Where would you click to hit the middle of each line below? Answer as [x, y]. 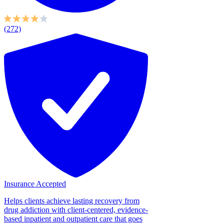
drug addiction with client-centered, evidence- [76, 209]
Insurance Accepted [35, 183]
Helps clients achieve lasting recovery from [72, 200]
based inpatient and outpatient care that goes [73, 218]
